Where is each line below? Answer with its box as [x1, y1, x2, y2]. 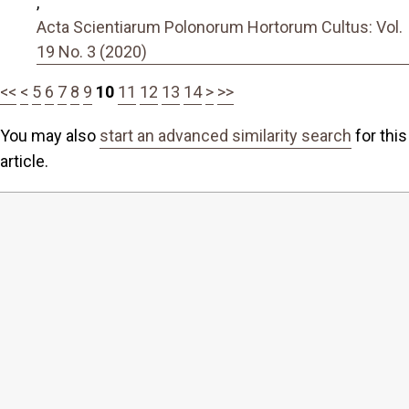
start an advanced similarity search [100, 125, 351, 145]
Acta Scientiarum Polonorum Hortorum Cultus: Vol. [37, 16, 403, 37]
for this [351, 125, 407, 145]
